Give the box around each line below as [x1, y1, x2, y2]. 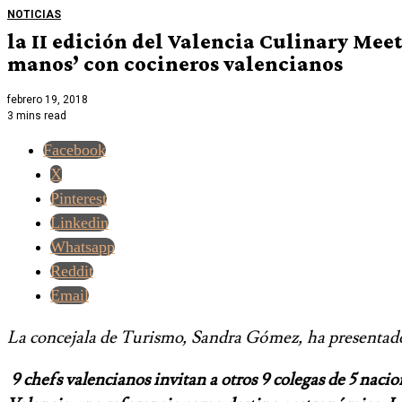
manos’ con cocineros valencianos [7, 50, 343, 75]
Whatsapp [50, 238, 115, 257]
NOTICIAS [7, 7, 61, 21]
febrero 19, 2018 [7, 93, 88, 107]
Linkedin [50, 214, 109, 232]
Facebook [43, 141, 106, 160]
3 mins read [7, 109, 66, 123]
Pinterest [50, 189, 107, 208]
